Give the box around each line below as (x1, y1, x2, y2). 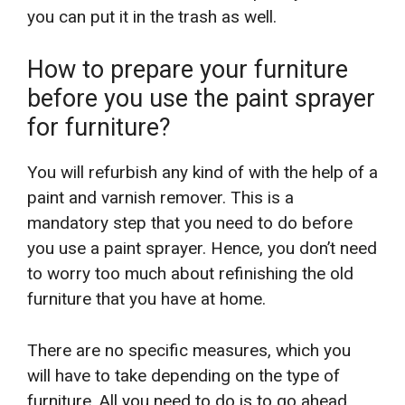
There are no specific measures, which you (27, 339, 351, 361)
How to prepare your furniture (27, 55, 348, 85)
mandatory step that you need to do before (27, 212, 353, 234)
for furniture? (27, 113, 171, 143)
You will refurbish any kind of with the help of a (27, 162, 378, 184)
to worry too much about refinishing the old (27, 263, 353, 285)
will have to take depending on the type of (27, 364, 340, 386)
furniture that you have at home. (27, 288, 266, 310)
